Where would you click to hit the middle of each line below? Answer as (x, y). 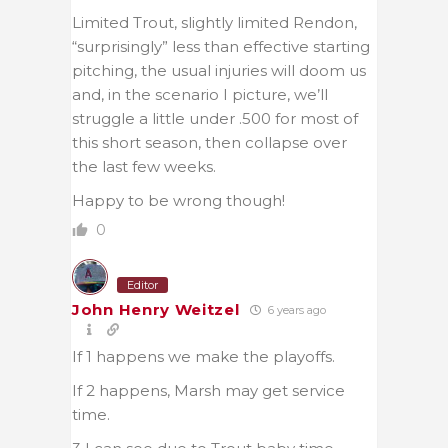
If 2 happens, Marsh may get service (208, 390)
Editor (142, 284)
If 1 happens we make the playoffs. (203, 356)
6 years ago (295, 309)
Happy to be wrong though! (178, 200)
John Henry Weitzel (156, 309)
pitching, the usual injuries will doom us (219, 70)
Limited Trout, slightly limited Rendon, (214, 22)
